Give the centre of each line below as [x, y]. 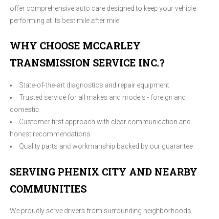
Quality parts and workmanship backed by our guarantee [106, 146]
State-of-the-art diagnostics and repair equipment [94, 85]
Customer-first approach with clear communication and [105, 121]
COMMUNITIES [48, 188]
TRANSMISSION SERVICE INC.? [87, 63]
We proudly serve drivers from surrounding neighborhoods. [101, 211]
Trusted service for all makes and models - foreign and [102, 97]
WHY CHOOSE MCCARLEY [75, 46]
